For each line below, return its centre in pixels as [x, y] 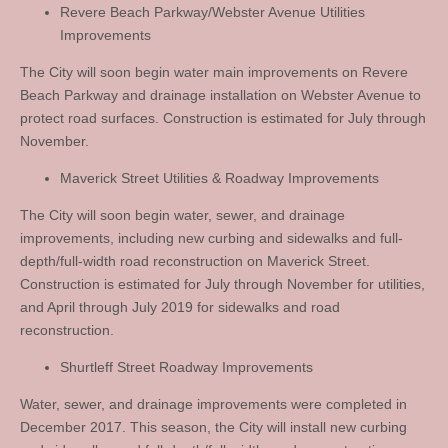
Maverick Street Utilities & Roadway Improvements [219, 178]
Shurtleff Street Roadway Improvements [186, 367]
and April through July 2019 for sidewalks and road [180, 307]
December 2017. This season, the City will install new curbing [213, 427]
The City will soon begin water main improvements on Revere [214, 72]
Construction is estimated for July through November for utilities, [222, 284]
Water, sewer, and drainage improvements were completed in [213, 404]
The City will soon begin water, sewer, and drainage [182, 215]
